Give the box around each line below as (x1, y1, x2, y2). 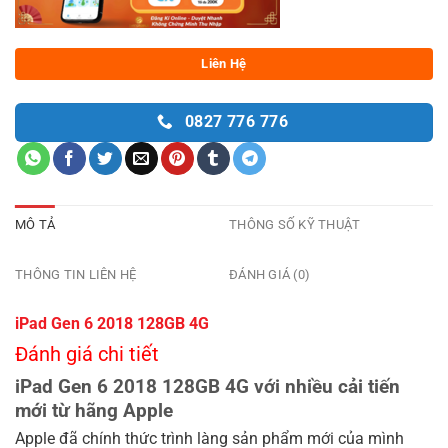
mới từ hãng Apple (15, 399, 173, 423)
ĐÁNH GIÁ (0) (229, 266, 311, 282)
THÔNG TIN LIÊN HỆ (15, 266, 137, 282)
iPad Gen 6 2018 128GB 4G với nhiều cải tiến (15, 375, 400, 399)
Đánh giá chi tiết (15, 342, 159, 367)
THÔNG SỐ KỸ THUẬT (229, 216, 361, 232)
